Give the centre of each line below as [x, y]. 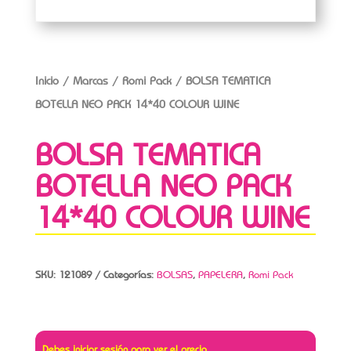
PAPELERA [220, 275]
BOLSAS [174, 275]
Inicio [47, 81]
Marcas [90, 81]
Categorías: [130, 275]
